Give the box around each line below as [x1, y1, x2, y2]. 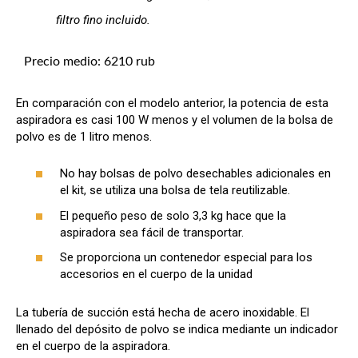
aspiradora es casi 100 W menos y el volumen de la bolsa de [16, 112, 333, 127]
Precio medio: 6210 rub [24, 54, 155, 68]
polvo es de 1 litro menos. [16, 129, 152, 144]
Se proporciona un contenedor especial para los [60, 250, 312, 265]
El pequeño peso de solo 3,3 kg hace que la [60, 208, 286, 223]
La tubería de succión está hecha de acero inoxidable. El [16, 305, 309, 320]
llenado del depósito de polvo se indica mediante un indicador [16, 322, 338, 337]
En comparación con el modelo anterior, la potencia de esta [16, 95, 328, 110]
